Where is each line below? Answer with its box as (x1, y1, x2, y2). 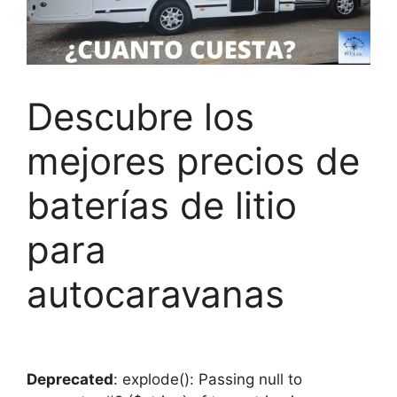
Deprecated (27, 370, 113, 389)
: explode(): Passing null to (113, 370, 302, 389)
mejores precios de (27, 138, 360, 184)
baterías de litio (27, 183, 297, 229)
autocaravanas (27, 271, 284, 317)
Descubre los (27, 94, 254, 140)
